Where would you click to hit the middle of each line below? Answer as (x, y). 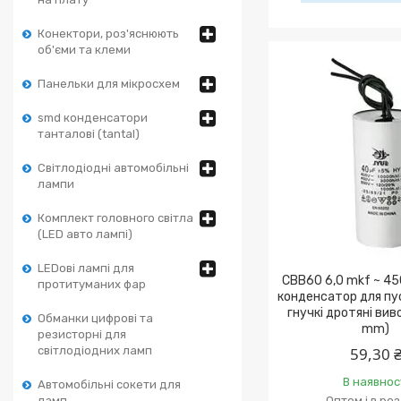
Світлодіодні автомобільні (113, 168)
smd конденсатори (93, 118)
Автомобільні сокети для (109, 384)
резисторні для (82, 334)
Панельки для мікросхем (109, 84)
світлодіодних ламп (95, 350)
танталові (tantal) (89, 134)
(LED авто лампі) (85, 234)
